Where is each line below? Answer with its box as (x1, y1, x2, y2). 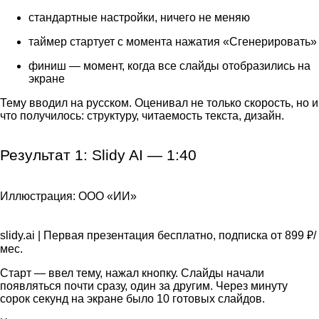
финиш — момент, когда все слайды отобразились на (28, 59, 310, 72)
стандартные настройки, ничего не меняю (28, 11, 250, 23)
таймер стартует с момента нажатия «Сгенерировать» (28, 35, 317, 48)
